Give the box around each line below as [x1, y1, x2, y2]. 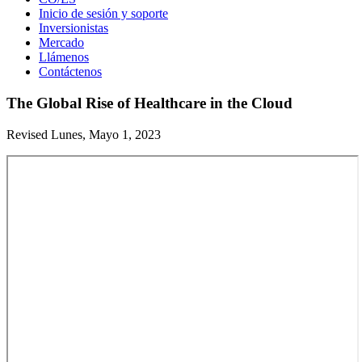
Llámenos [39, 50, 89, 65]
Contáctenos [39, 65, 102, 79]
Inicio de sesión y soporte [39, 6, 168, 21]
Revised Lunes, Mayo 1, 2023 [6, 127, 161, 141]
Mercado [39, 36, 84, 50]
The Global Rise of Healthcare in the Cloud [6, 94, 293, 112]
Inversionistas [39, 21, 108, 36]
